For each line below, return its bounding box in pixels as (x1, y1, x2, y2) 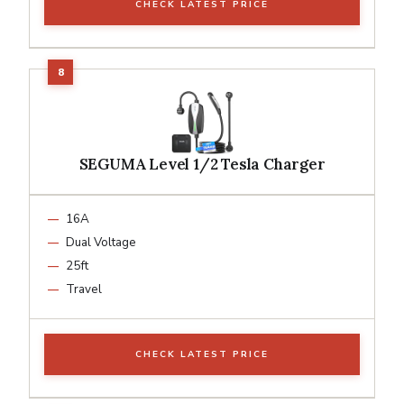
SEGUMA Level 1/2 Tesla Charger (78, 153, 326, 174)
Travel (66, 280, 102, 298)
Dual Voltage (66, 233, 136, 251)
